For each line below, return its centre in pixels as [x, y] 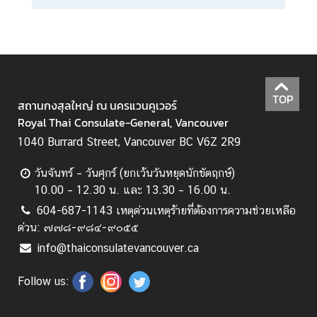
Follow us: [43, 282]
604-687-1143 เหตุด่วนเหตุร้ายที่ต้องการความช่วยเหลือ [167, 211]
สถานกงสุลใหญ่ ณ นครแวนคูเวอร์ [97, 106]
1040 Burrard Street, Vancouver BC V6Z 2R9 [129, 142]
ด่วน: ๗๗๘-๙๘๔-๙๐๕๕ [78, 228]
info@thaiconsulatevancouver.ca [118, 248]
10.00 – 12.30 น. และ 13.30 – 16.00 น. [133, 190]
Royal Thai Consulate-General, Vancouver [123, 123]
